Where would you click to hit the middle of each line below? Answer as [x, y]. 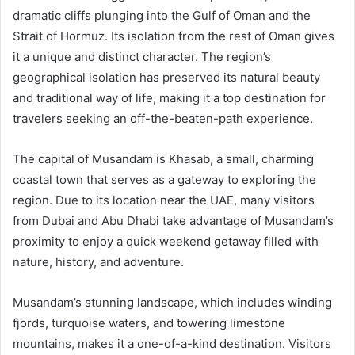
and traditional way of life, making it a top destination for [169, 97]
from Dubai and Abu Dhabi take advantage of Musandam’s [173, 220]
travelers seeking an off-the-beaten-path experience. [163, 118]
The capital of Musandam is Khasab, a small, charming [163, 158]
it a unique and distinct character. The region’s [142, 56]
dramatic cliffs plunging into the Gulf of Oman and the [162, 15]
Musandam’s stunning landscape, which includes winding [172, 302]
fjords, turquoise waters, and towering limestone [149, 323]
